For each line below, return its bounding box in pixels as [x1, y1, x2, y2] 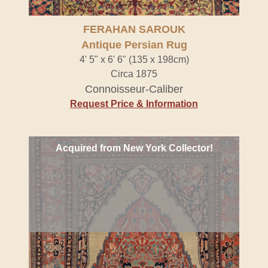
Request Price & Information [70, 99, 198, 109]
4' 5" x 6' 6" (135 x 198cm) [79, 54, 189, 65]
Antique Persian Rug [81, 39, 187, 51]
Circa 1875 [111, 69, 157, 79]
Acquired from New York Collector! [55, 143, 213, 153]
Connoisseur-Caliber [85, 83, 183, 95]
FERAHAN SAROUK [83, 23, 185, 35]
